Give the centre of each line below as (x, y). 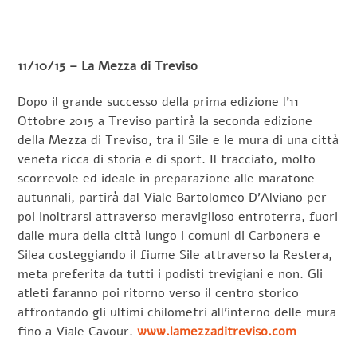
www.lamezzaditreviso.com (217, 331)
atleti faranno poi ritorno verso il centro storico (159, 293)
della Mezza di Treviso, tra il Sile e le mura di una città (178, 140)
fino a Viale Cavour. (78, 331)
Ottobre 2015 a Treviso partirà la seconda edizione (165, 121)
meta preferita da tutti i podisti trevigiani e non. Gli (171, 274)
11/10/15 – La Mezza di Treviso (108, 66)
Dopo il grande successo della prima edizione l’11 (159, 102)
